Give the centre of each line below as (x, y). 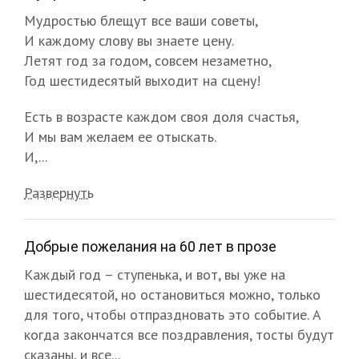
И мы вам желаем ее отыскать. (120, 136)
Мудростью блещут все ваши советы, (141, 20)
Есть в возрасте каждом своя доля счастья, (161, 116)
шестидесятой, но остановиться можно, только (172, 294)
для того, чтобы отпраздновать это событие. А (173, 314)
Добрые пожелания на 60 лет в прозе (150, 246)
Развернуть (59, 192)
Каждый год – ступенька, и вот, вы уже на (155, 274)
